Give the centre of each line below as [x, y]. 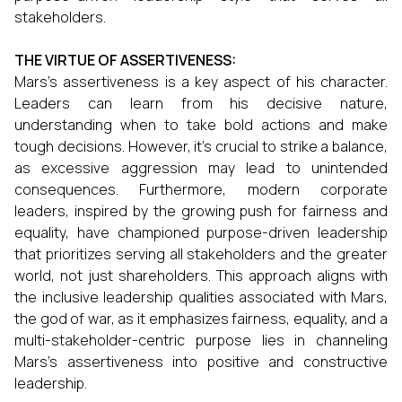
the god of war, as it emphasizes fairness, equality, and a [201, 319]
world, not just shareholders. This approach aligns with [201, 275]
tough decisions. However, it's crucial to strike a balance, [201, 146]
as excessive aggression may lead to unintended [201, 168]
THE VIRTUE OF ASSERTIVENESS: [125, 60]
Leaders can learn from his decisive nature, [201, 103]
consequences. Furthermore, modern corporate [201, 189]
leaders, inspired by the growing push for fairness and [201, 211]
